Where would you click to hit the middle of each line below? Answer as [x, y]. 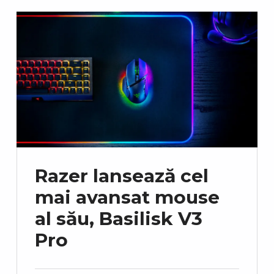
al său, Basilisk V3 [118, 219]
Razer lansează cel [121, 176]
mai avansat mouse [127, 198]
